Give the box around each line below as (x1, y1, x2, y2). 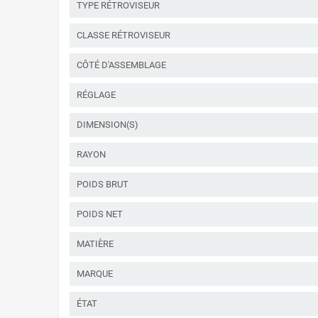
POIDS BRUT (77, 178, 128, 190)
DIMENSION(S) (77, 119, 138, 130)
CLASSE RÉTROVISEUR (77, 29, 170, 40)
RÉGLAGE (77, 89, 116, 100)
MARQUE (77, 268, 113, 279)
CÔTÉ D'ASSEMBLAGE (77, 59, 166, 70)
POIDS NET (77, 208, 123, 219)
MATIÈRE (77, 238, 114, 249)
